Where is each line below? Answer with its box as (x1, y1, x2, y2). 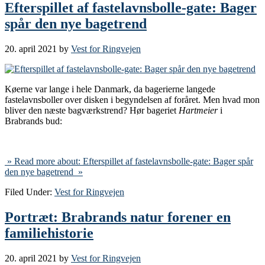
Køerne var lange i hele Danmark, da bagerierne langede (5, 84, 215, 95)
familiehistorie (5, 225, 93, 241)
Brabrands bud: (5, 116, 62, 127)
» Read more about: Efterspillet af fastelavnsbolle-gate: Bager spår (5, 156, 253, 167)
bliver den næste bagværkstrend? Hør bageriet (5, 105, 179, 116)
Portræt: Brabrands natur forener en (5, 209, 231, 225)
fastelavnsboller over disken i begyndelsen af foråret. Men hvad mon (5, 95, 260, 105)
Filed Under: (5, 187, 54, 198)
